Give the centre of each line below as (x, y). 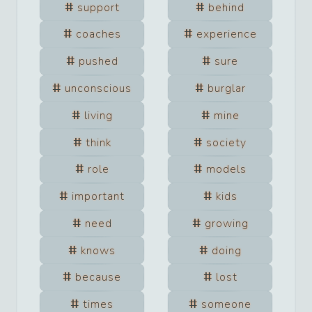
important (98, 197)
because (98, 278)
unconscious (98, 88)
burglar (226, 88)
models (226, 170)
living (98, 115)
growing (226, 223)
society (226, 142)
